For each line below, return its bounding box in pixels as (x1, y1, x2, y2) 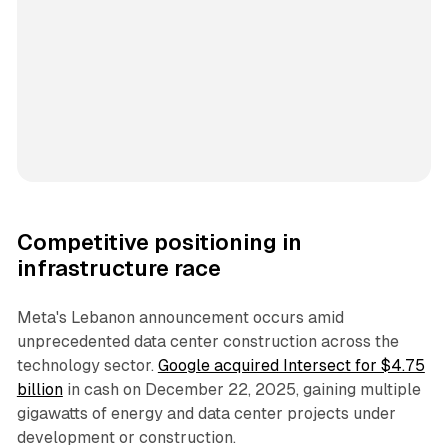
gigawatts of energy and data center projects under (16, 403, 396, 423)
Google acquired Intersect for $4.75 (157, 355, 425, 375)
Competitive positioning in (16, 229, 302, 255)
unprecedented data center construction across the (16, 331, 399, 351)
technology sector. (16, 355, 158, 375)
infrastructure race (16, 255, 221, 281)
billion (16, 379, 63, 399)
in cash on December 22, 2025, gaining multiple (62, 379, 421, 399)
